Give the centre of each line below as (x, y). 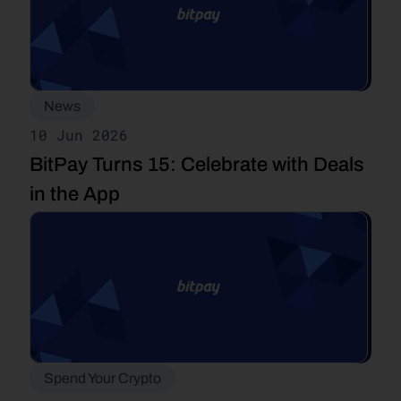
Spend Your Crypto (102, 378)
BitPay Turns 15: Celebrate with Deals (197, 165)
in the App (75, 194)
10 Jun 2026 (79, 135)
